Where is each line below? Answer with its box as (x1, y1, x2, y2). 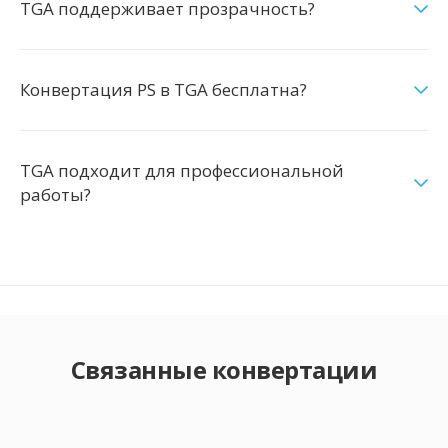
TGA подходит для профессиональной (20, 159, 344, 182)
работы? (20, 183, 91, 206)
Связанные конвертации (70, 353, 378, 386)
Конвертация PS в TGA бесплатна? (20, 78, 307, 101)
